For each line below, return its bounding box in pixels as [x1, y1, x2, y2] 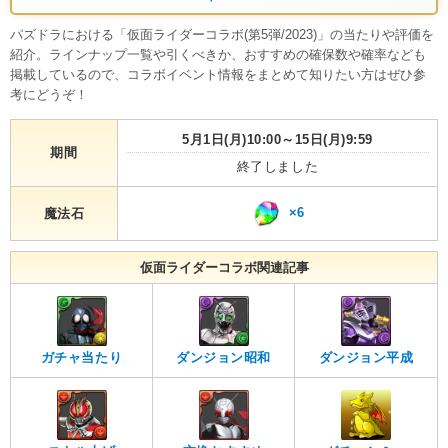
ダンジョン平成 [318, 349, 414, 365]
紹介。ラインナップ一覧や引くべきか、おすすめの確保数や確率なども [10, 46, 426, 62]
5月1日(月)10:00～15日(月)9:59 [182, 131, 373, 147]
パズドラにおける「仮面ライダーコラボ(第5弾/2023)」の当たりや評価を [10, 26, 434, 42]
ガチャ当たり [40, 349, 123, 365]
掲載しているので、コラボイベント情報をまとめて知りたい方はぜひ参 [10, 66, 426, 82]
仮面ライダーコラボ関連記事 [139, 259, 309, 275]
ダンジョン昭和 [176, 349, 271, 365]
